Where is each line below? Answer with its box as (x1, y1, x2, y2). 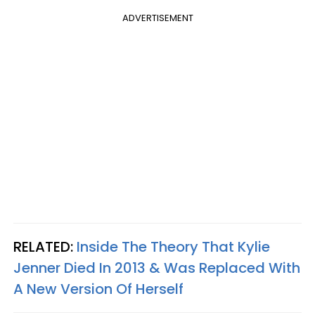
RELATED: (13, 236, 77, 257)
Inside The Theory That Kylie (77, 236, 270, 257)
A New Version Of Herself (13, 278, 184, 299)
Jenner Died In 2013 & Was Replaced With (13, 257, 300, 278)
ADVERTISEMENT (122, 11, 193, 25)
